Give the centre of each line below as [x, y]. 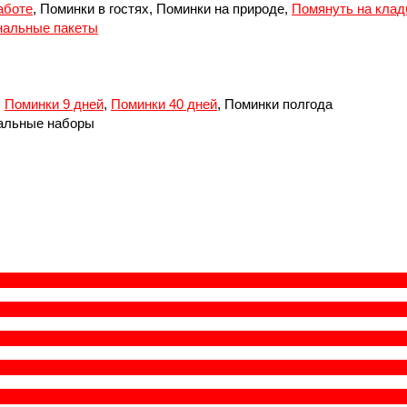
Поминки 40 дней [164, 104]
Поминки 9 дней [54, 104]
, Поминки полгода [275, 104]
